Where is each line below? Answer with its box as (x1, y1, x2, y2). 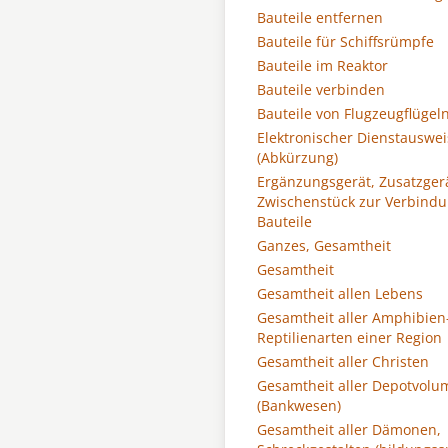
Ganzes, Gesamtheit (257, 236, 391, 255)
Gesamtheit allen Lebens (257, 284, 423, 303)
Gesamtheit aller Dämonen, (257, 420, 441, 439)
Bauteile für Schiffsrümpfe (257, 32, 434, 51)
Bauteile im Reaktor (257, 56, 388, 75)
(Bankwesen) (257, 396, 341, 415)
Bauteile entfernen (257, 8, 383, 27)
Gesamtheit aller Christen (257, 352, 429, 371)
